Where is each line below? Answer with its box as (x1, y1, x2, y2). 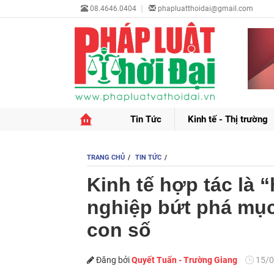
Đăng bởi (94, 255, 131, 265)
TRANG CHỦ (87, 154, 125, 161)
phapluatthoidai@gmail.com (158, 4, 253, 13)
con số (87, 219, 151, 241)
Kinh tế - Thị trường (187, 114, 268, 125)
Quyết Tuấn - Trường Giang (131, 255, 237, 265)
